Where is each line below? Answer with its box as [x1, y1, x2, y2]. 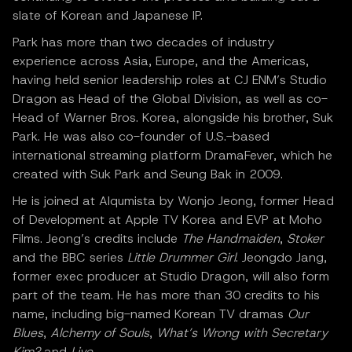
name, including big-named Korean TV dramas [13, 306, 288, 323]
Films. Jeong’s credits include [13, 230, 181, 247]
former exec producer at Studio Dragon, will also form [13, 268, 329, 285]
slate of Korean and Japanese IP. [13, 7, 203, 24]
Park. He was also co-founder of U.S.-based [13, 128, 269, 145]
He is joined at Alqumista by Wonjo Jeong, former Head [13, 192, 334, 210]
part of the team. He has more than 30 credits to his [13, 287, 320, 304]
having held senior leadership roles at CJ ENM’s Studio [13, 71, 327, 89]
